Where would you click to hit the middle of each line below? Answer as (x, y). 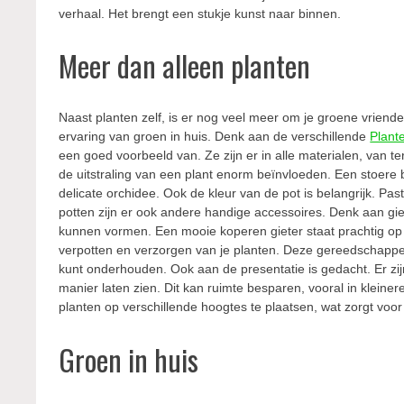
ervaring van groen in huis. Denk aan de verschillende (215, 136)
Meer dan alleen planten (185, 66)
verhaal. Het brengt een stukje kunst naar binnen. (200, 13)
